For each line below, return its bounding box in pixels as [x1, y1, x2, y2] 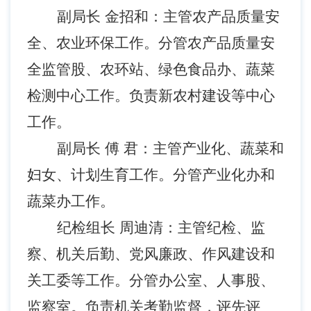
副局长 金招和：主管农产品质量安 [56, 7, 280, 26]
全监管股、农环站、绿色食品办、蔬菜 [27, 60, 275, 78]
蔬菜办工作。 [27, 192, 115, 210]
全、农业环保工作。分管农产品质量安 [27, 33, 275, 52]
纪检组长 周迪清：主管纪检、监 [56, 218, 265, 237]
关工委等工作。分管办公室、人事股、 [27, 271, 275, 289]
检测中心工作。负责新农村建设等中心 [27, 86, 275, 105]
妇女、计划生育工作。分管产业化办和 [27, 165, 275, 184]
